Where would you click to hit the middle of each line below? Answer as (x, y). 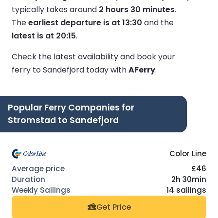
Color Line (188, 153)
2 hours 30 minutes (137, 9)
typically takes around (55, 9)
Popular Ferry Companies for (71, 107)
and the (158, 22)
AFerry (142, 70)
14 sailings (186, 190)
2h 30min (189, 179)
